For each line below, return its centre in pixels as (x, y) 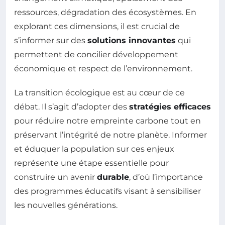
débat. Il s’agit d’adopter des (72, 106)
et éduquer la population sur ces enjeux (94, 149)
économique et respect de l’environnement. (103, 68)
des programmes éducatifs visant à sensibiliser (107, 191)
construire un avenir (55, 177)
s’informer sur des (51, 40)
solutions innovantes (132, 40)
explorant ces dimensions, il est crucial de (97, 26)
